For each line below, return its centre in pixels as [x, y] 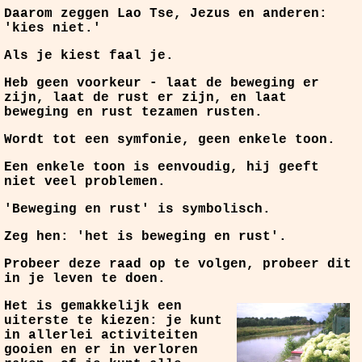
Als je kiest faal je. [89, 56]
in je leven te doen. [85, 279]
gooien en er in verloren [101, 350]
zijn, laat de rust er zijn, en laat [145, 98]
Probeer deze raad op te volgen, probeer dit [178, 264]
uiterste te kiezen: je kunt [113, 321]
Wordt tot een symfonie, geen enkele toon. [170, 140]
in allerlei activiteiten [101, 335]
